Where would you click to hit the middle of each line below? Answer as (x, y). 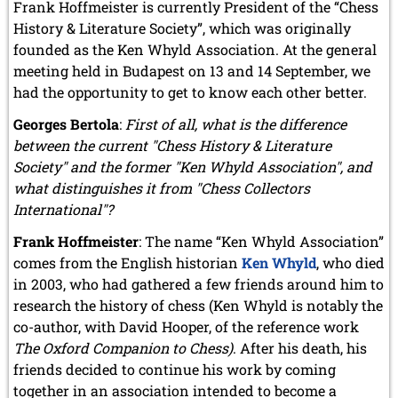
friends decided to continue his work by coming (175, 369)
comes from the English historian (127, 262)
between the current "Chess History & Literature (172, 145)
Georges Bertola (66, 123)
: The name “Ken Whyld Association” (261, 241)
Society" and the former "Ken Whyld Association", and (193, 166)
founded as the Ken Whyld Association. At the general (195, 49)
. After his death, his (300, 347)
